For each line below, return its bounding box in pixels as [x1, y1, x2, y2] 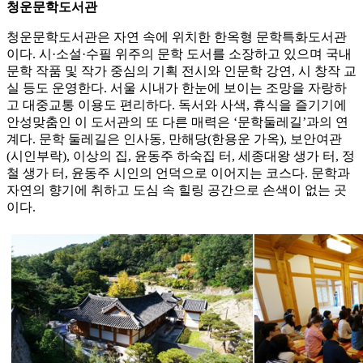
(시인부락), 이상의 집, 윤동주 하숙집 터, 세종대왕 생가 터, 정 [6, 149, 355, 164]
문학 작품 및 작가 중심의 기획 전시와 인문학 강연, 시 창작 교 [6, 64, 357, 79]
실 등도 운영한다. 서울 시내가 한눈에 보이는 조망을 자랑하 [6, 81, 347, 96]
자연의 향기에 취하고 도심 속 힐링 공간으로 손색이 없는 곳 [6, 183, 347, 198]
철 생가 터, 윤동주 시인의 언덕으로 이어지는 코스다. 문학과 [6, 166, 350, 181]
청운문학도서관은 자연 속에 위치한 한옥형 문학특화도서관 [6, 30, 347, 45]
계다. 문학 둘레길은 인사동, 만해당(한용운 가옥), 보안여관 [6, 132, 342, 147]
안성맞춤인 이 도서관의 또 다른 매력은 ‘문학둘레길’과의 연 [6, 115, 348, 130]
